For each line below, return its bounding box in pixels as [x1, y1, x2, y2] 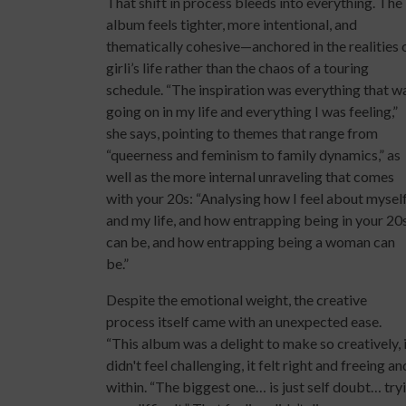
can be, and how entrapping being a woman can [106, 233, 395, 250]
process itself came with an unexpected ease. [106, 313, 382, 330]
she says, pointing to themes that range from [106, 124, 378, 141]
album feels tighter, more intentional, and [106, 15, 357, 33]
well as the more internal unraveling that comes [106, 168, 394, 185]
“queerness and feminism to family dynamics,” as [106, 146, 401, 163]
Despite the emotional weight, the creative [106, 291, 367, 308]
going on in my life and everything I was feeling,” [106, 102, 398, 120]
